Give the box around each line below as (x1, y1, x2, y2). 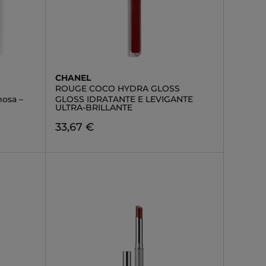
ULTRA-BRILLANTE (55, 102, 132, 113)
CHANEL (55, 72, 91, 83)
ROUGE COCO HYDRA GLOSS (55, 83, 180, 94)
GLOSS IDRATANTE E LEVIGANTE (55, 94, 193, 104)
